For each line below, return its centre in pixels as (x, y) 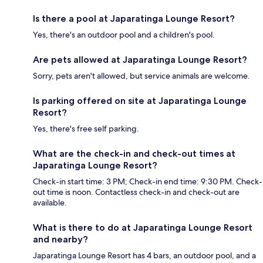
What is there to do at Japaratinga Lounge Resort (143, 228)
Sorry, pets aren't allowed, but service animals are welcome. (141, 76)
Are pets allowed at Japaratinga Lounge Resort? (140, 60)
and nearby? (60, 240)
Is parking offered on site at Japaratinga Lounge (140, 101)
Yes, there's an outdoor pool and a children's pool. (124, 35)
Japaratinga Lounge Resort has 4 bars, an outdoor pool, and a (144, 256)
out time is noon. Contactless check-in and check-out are (136, 192)
